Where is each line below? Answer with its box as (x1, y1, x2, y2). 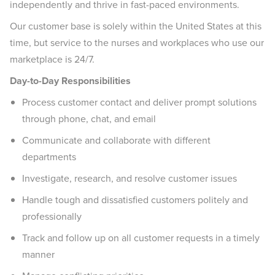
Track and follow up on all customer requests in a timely (22, 231, 260, 245)
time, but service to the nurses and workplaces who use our (10, 36, 264, 50)
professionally (22, 209, 82, 223)
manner (22, 247, 55, 261)
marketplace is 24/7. (10, 52, 95, 66)
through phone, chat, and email (22, 112, 156, 126)
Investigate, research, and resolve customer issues (22, 171, 237, 185)
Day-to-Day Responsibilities (10, 74, 131, 88)
